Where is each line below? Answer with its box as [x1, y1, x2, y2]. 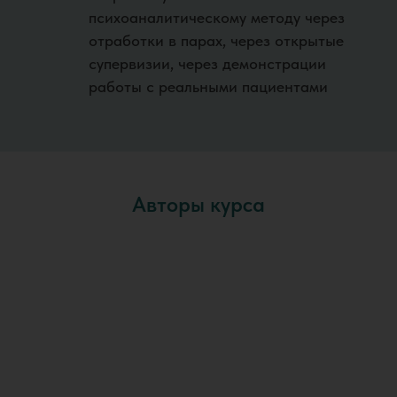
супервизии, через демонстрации [89, 54, 326, 74]
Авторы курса [132, 191, 265, 218]
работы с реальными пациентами [89, 77, 328, 97]
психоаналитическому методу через [89, 8, 345, 27]
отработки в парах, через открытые [89, 31, 344, 51]
